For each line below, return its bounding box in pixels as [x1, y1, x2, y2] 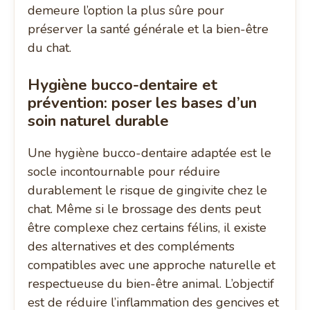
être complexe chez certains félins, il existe [28, 219, 267, 237]
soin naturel [28, 110, 111, 132]
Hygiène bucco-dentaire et [28, 74, 218, 96]
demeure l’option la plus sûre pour [28, 2, 225, 19]
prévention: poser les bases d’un [28, 92, 257, 114]
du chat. [28, 39, 72, 57]
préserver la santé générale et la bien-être [28, 21, 269, 38]
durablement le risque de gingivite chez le [28, 182, 268, 199]
